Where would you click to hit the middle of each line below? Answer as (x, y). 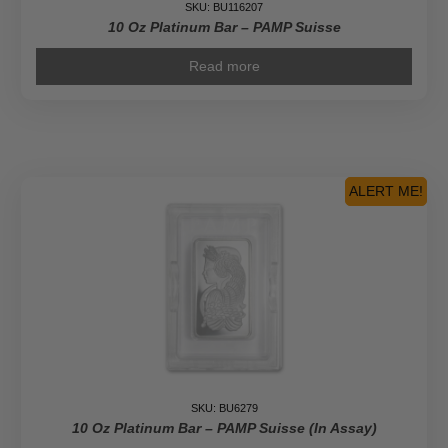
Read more (224, 66)
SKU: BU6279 (224, 408)
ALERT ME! (386, 191)
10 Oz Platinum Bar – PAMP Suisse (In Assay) (224, 428)
